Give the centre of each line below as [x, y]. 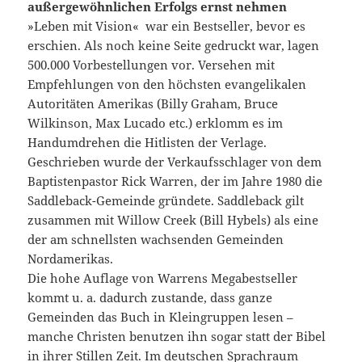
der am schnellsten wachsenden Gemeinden [156, 240]
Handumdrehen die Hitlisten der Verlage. [147, 143]
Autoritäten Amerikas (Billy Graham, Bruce [153, 104]
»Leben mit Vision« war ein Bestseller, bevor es [167, 26]
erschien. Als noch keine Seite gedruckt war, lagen [174, 46]
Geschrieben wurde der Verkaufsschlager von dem [175, 162]
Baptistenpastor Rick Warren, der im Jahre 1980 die [175, 181]
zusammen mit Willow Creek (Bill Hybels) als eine [173, 220]
